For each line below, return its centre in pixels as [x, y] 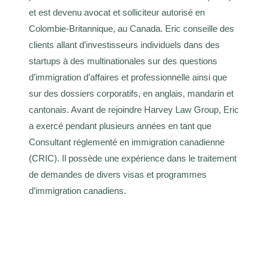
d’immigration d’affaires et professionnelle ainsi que [128, 77]
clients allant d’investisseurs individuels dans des [124, 44]
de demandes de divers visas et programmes [118, 174]
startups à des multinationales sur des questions [123, 61]
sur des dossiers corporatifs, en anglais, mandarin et [131, 93]
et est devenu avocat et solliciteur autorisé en [117, 12]
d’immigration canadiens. [77, 190]
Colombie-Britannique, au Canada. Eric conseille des [131, 28]
